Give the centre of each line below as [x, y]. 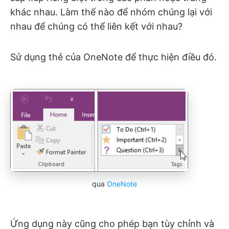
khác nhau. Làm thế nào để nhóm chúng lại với [111, 12]
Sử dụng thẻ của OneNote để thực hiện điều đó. [113, 57]
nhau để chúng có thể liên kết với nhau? [96, 26]
